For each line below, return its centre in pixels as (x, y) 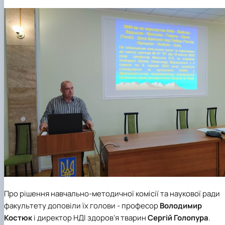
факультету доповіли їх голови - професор (82, 205)
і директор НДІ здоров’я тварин (91, 217)
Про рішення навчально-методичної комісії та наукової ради (112, 193)
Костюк (19, 217)
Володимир (181, 205)
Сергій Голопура (178, 217)
